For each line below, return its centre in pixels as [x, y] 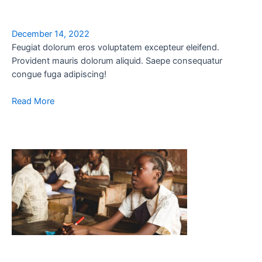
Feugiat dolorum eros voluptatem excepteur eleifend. [116, 48]
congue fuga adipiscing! [59, 75]
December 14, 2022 [51, 34]
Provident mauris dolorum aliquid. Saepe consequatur [117, 61]
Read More [33, 101]
